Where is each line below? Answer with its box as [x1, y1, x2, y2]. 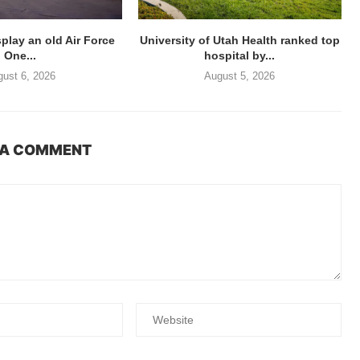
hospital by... [204, 49, 276, 63]
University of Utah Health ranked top [139, 34, 340, 47]
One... [3, 49, 36, 63]
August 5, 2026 [204, 70, 276, 83]
